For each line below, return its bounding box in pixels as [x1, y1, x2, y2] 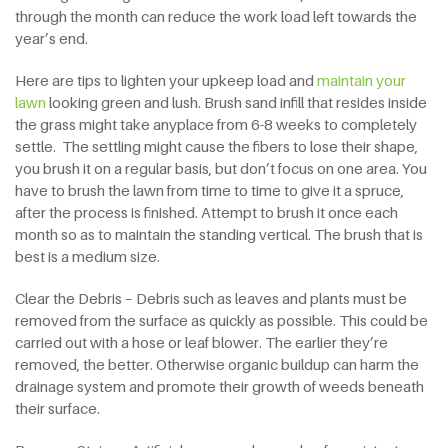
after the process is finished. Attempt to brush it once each [15, 202, 398, 221]
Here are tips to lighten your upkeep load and [15, 70, 314, 89]
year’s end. [15, 28, 88, 47]
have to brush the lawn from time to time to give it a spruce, [15, 180, 404, 199]
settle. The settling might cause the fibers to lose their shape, [15, 136, 418, 155]
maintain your [314, 70, 406, 89]
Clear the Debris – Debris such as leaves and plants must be [15, 288, 407, 307]
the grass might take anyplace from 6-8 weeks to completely [15, 114, 417, 133]
